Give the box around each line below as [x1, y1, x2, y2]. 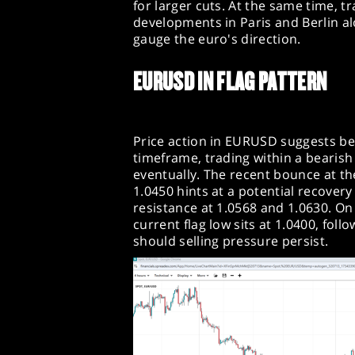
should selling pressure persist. [133, 231, 329, 250]
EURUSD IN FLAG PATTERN [133, 67, 327, 96]
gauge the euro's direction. [133, 30, 301, 48]
